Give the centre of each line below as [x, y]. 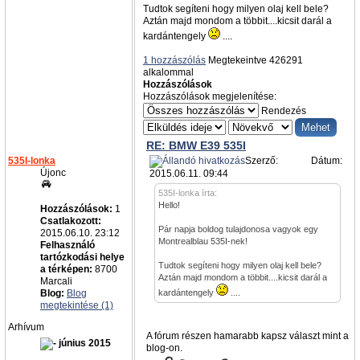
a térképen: [66, 269]
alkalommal [168, 72]
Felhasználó [67, 245]
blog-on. [164, 348]
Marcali [56, 281]
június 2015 [84, 343]
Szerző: [262, 161]
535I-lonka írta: [187, 193]
